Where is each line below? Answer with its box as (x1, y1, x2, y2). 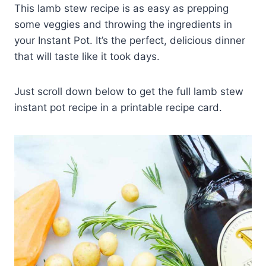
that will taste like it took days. (14, 50, 160, 63)
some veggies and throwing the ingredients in (14, 18, 232, 31)
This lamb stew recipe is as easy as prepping (14, 2, 229, 15)
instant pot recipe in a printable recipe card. (14, 102, 222, 114)
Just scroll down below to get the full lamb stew (14, 85, 243, 98)
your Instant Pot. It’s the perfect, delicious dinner (14, 34, 245, 47)
